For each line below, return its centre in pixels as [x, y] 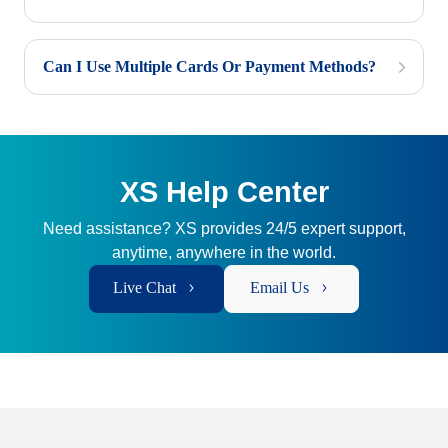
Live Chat [144, 287]
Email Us [279, 287]
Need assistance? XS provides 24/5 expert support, [224, 228]
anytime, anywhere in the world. [224, 252]
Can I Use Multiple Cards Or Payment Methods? [209, 66]
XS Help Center [224, 192]
